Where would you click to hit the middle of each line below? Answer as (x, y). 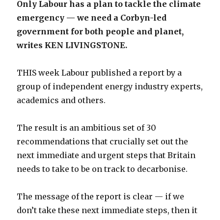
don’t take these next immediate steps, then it (107, 210)
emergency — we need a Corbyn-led (92, 18)
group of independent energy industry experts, (110, 86)
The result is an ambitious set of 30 (87, 128)
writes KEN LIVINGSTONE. (72, 45)
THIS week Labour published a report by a (99, 73)
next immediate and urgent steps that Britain (106, 155)
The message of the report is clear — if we (101, 196)
